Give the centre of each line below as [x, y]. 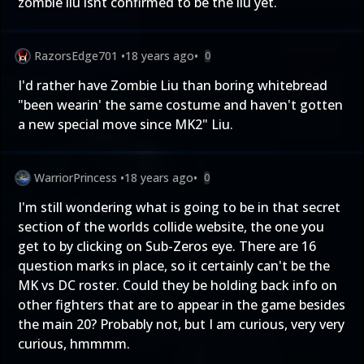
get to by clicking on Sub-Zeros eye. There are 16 [167, 246]
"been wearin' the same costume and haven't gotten [180, 105]
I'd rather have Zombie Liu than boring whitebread [173, 85]
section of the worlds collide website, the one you [171, 227]
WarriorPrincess [76, 178]
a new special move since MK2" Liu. [126, 124]
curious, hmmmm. [74, 344]
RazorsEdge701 [76, 56]
